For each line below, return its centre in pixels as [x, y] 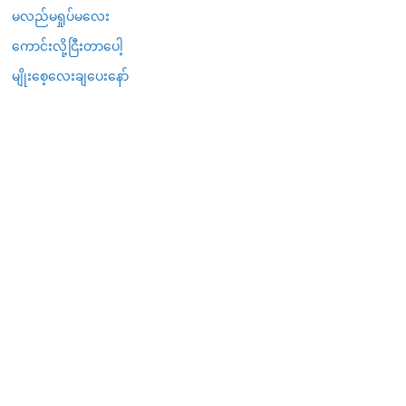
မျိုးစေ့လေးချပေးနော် [70, 76]
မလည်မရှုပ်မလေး [61, 16]
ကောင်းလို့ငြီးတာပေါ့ [68, 46]
